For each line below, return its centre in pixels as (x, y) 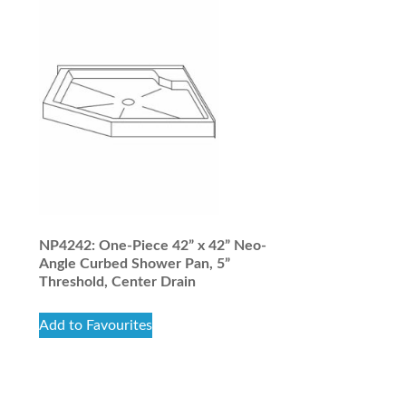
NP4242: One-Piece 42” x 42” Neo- (152, 246)
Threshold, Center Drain (117, 282)
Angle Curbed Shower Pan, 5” (134, 264)
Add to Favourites (95, 325)
